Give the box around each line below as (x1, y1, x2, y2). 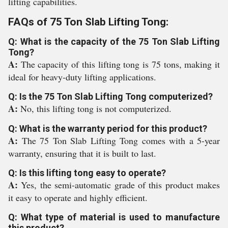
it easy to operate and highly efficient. (8, 191, 148, 204)
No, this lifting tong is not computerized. (20, 102, 172, 115)
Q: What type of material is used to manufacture (8, 212, 220, 222)
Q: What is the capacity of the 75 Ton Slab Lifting (8, 36, 220, 47)
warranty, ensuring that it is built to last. (8, 147, 156, 159)
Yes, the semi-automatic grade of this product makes (21, 179, 220, 191)
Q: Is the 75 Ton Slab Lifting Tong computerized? (8, 91, 213, 102)
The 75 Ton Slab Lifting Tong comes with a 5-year (21, 134, 220, 147)
